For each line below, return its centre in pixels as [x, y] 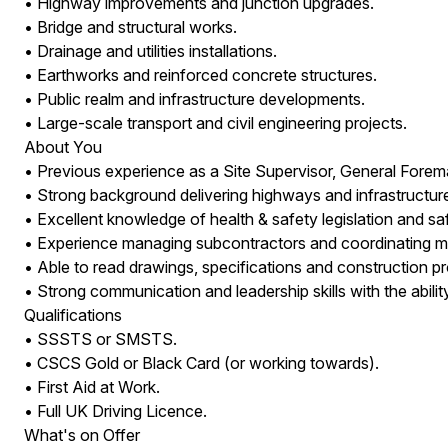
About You [62, 147]
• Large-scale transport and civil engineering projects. [215, 123]
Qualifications [72, 315]
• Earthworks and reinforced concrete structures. [200, 75]
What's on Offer [81, 435]
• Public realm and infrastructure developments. [194, 99]
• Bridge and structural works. [130, 27]
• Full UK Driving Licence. [115, 411]
